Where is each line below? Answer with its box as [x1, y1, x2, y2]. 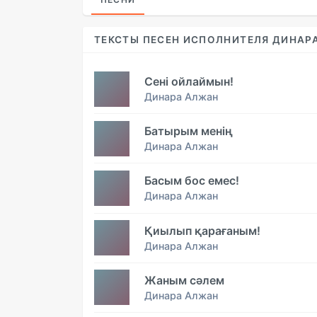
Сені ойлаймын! [144, 74, 234, 89]
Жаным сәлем [144, 272, 224, 287]
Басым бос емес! [144, 173, 239, 188]
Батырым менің [144, 124, 233, 139]
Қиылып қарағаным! [144, 223, 260, 238]
